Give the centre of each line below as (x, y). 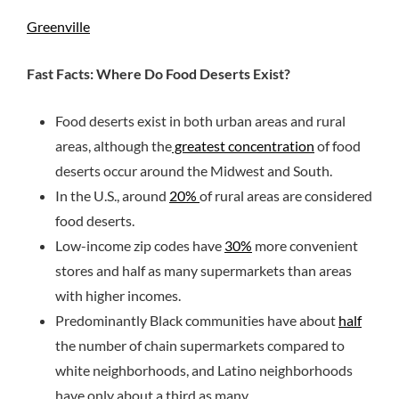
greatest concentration (243, 146)
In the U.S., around (112, 196)
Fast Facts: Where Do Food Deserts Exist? (159, 74)
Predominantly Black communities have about (197, 321)
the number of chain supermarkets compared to (200, 346)
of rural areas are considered (286, 196)
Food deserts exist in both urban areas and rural (200, 121)
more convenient (305, 246)
